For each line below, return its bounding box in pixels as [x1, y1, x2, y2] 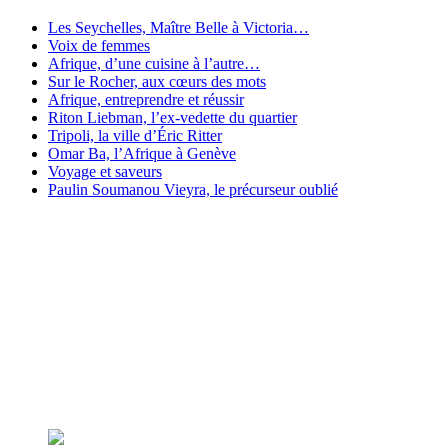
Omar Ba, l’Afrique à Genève [48, 144, 236, 162]
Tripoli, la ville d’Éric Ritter [48, 126, 222, 144]
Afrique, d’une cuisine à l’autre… [48, 54, 260, 72]
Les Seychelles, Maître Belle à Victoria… [48, 18, 309, 36]
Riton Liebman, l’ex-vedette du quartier [48, 108, 297, 126]
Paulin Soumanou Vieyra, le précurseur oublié [48, 180, 338, 198]
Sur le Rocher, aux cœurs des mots [48, 72, 266, 90]
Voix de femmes [48, 36, 150, 54]
